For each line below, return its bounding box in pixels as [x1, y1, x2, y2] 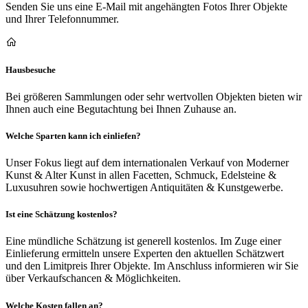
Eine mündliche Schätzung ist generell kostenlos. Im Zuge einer [5, 235, 281, 247]
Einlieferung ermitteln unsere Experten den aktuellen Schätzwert [5, 247, 284, 260]
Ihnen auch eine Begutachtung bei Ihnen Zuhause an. [5, 102, 236, 115]
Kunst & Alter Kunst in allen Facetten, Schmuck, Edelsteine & [5, 169, 276, 181]
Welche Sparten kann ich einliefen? [5, 130, 141, 141]
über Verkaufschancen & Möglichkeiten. [5, 272, 181, 285]
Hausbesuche [5, 64, 56, 75]
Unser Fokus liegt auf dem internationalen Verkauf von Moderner [5, 157, 289, 169]
